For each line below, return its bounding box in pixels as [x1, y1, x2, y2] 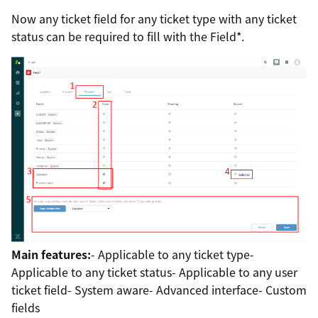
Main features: [11, 246, 91, 263]
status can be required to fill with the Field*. [11, 27, 244, 45]
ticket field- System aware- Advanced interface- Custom [11, 281, 307, 299]
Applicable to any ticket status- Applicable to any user [11, 263, 297, 281]
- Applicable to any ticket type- [91, 246, 254, 263]
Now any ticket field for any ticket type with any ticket [11, 9, 297, 27]
